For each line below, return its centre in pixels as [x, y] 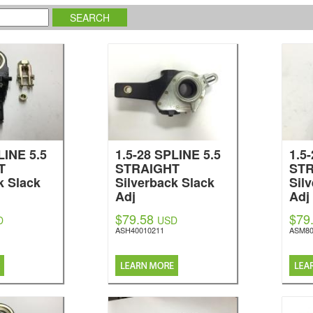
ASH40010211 [140, 230]
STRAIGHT [148, 168]
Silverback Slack [165, 182]
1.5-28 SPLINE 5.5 [168, 154]
